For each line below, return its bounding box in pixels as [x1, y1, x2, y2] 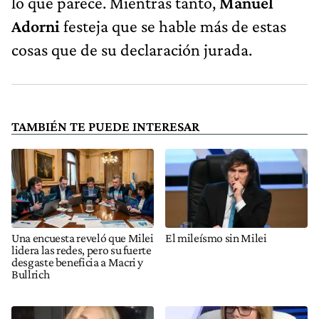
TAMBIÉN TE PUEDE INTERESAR [11, 118, 199, 134]
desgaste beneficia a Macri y [11, 254, 144, 269]
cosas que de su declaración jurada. [11, 39, 252, 59]
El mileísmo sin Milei [165, 230, 267, 245]
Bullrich [11, 266, 50, 281]
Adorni [11, 16, 63, 36]
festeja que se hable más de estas [63, 16, 286, 36]
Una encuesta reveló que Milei [11, 230, 154, 245]
